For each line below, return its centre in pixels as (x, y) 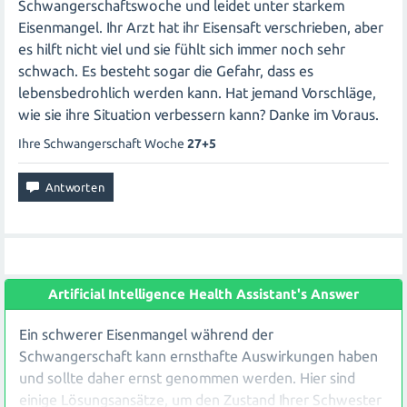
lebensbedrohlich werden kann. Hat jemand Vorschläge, (197, 93)
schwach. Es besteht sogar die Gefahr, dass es (166, 71)
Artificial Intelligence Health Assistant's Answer (203, 294)
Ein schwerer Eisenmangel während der (146, 334)
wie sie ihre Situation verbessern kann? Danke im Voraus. (199, 114)
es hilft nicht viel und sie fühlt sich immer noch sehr (182, 49)
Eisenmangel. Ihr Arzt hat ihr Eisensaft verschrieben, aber (201, 27)
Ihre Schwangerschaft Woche (103, 144)
